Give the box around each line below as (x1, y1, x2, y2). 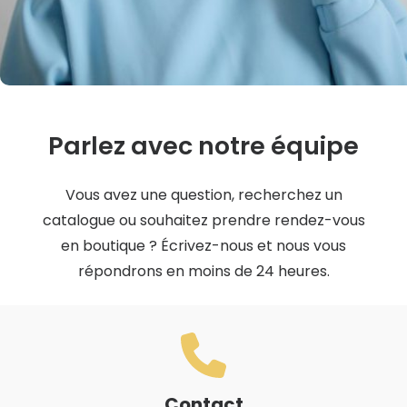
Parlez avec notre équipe (48, 129, 359, 164)
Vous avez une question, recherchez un (65, 184, 342, 206)
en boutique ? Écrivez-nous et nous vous (61, 235, 346, 257)
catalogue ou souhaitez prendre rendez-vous (42, 210, 365, 232)
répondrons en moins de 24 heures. (77, 261, 330, 283)
